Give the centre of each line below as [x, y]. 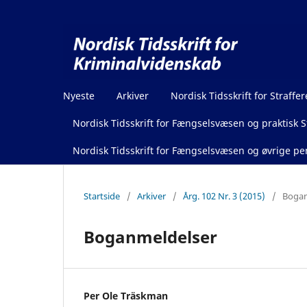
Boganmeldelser [150, 236]
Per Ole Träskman [126, 295]
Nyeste [79, 95]
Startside [102, 196]
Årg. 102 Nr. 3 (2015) [224, 196]
